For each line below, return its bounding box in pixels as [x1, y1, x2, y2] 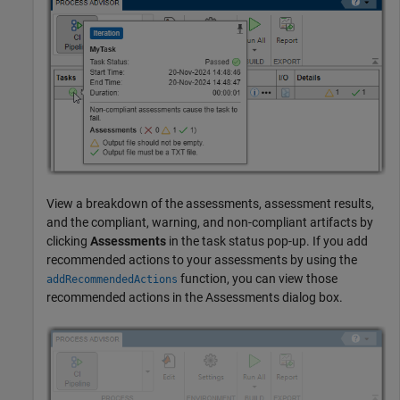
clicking [46, 234, 90, 249]
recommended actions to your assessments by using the [46, 253, 357, 268]
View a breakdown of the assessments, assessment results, [46, 196, 374, 212]
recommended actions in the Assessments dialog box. [46, 290, 343, 305]
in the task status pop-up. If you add [166, 234, 368, 249]
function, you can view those [178, 271, 337, 287]
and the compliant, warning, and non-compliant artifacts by [46, 215, 373, 230]
